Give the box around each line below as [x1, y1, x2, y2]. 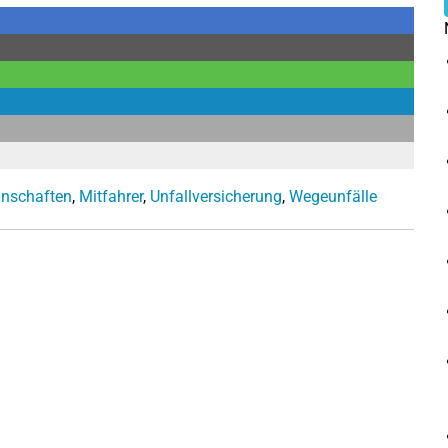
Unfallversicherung [150, 187, 282, 206]
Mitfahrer [79, 187, 143, 206]
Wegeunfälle [289, 187, 377, 206]
